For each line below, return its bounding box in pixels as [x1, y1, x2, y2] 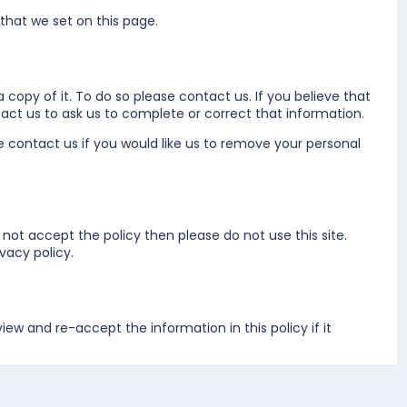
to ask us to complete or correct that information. [41, 104, 364, 123]
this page [96, 11, 155, 30]
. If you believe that [249, 86, 371, 105]
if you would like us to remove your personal [78, 134, 361, 153]
